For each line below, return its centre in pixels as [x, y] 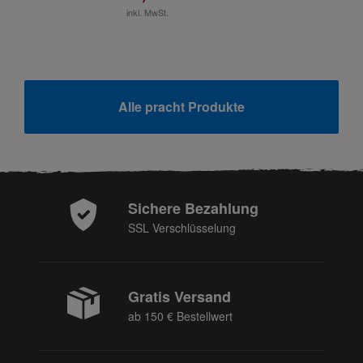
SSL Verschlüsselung [182, 228]
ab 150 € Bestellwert [180, 316]
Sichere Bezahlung [193, 208]
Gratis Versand [179, 297]
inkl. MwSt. [147, 12]
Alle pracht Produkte [181, 107]
